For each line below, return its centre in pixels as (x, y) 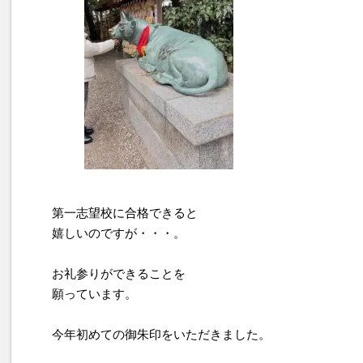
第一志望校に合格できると (125, 213)
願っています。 (94, 294)
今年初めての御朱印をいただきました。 (161, 335)
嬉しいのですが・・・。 (119, 233)
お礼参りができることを (119, 274)
